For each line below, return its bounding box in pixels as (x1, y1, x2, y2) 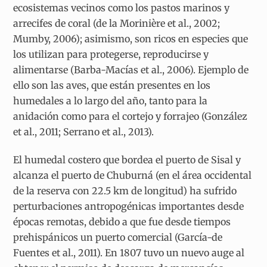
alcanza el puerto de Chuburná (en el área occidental (13, 169, 252, 181)
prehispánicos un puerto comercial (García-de (13, 231, 223, 243)
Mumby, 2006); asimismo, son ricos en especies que (13, 33, 249, 45)
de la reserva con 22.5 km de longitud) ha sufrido (13, 184, 237, 197)
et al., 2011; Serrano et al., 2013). (13, 126, 154, 138)
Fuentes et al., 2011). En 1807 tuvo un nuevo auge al (13, 246, 245, 259)
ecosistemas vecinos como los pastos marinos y (13, 2, 230, 14)
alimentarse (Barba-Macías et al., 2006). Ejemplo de (13, 64, 249, 76)
